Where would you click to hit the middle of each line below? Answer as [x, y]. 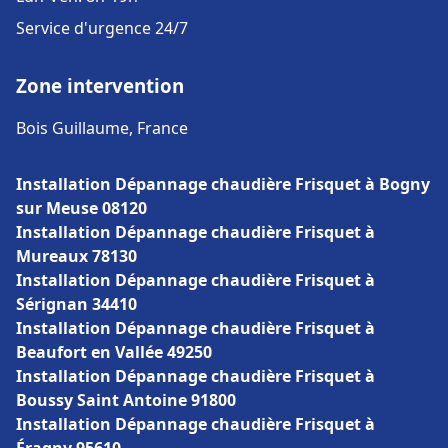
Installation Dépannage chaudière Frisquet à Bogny [223, 184]
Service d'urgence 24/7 [102, 28]
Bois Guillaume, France [102, 128]
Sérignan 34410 [76, 304]
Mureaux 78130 [76, 256]
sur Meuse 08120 [81, 208]
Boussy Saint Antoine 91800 [126, 400]
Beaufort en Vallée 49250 [114, 352]
